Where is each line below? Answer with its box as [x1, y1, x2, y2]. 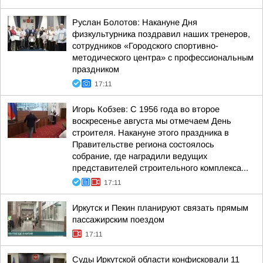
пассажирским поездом [72, 215, 164, 224]
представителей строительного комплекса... [72, 163, 248, 173]
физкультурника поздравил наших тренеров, [72, 29, 250, 39]
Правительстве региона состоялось [72, 140, 214, 149]
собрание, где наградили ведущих [72, 151, 207, 161]
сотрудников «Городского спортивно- [72, 41, 218, 50]
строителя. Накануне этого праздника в [72, 128, 229, 137]
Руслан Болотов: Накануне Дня [72, 18, 197, 27]
